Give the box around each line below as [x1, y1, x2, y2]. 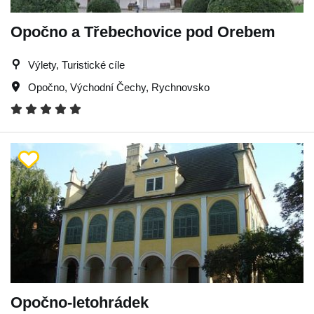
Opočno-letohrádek [11, 293, 149, 311]
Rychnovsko [151, 81, 210, 93]
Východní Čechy [70, 81, 146, 93]
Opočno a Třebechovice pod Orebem [11, 22, 275, 41]
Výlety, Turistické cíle [28, 58, 125, 71]
